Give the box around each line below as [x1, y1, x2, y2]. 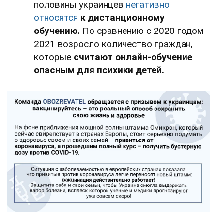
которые [34, 51, 74, 62]
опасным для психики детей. [34, 64, 164, 76]
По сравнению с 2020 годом [80, 25, 203, 36]
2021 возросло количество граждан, [34, 38, 193, 49]
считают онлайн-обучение [74, 51, 192, 62]
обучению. [34, 25, 80, 36]
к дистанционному [80, 12, 165, 23]
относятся [34, 12, 78, 23]
